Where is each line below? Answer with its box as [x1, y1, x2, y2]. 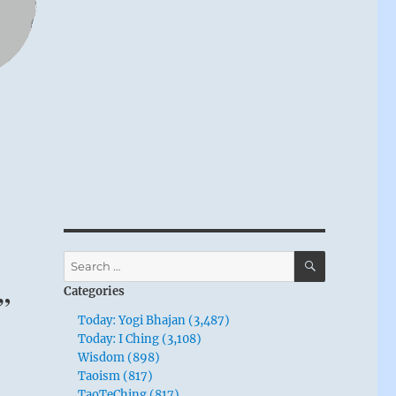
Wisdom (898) [78, 349, 161, 365]
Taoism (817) [78, 368, 154, 384]
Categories [63, 283, 125, 299]
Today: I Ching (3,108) [78, 331, 202, 346]
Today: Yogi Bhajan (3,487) [78, 312, 231, 328]
